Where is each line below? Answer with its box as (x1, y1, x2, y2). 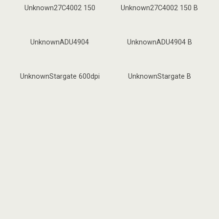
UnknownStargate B (128, 72, 191, 81)
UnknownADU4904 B (127, 38, 192, 46)
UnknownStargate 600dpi (20, 72, 100, 81)
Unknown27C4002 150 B (121, 4, 198, 12)
